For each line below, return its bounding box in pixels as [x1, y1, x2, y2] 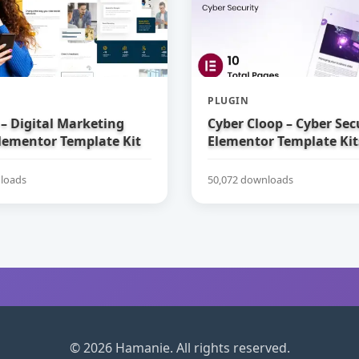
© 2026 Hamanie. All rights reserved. [69, 338, 290, 357]
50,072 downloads [208, 171, 293, 187]
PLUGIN [208, 94, 248, 107]
